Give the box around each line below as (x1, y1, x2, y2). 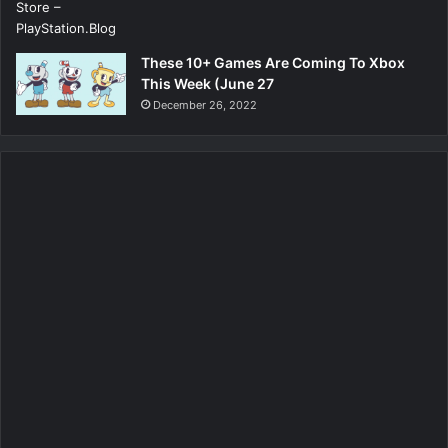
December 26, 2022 (153, 98, 257, 113)
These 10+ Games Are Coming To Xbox (141, 54, 405, 72)
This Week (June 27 (141, 75, 274, 93)
